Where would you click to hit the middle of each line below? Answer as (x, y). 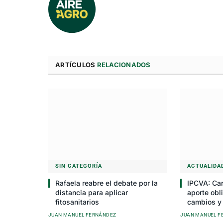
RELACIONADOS (124, 65)
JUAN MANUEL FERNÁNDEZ (82, 215)
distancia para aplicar (92, 192)
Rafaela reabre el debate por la (107, 183)
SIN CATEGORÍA (79, 166)
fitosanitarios (77, 202)
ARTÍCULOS (76, 65)
